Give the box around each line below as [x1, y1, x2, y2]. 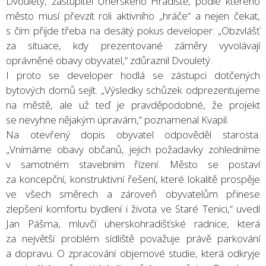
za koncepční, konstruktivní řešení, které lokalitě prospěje [6, 172, 260, 186]
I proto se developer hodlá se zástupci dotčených [6, 68, 260, 82]
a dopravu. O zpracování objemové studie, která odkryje [6, 246, 260, 260]
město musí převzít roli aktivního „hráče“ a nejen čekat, [6, 8, 260, 23]
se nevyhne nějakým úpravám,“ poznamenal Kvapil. [6, 112, 229, 126]
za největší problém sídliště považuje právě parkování [6, 231, 260, 245]
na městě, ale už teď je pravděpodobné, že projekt [6, 97, 260, 112]
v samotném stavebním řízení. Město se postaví [6, 157, 260, 171]
